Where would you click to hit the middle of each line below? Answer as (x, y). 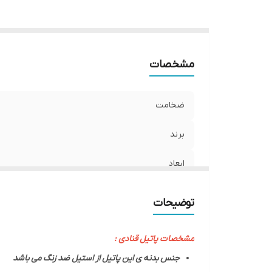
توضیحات (174, 203)
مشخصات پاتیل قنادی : (154, 239)
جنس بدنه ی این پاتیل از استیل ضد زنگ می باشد (96, 258)
